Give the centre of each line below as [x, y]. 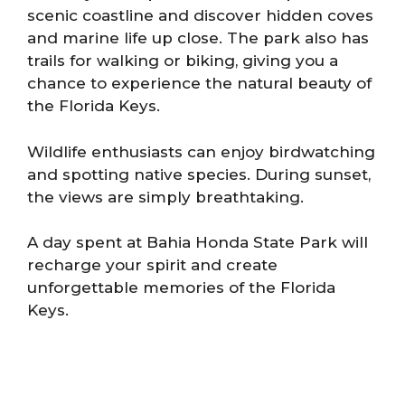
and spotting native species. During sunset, [199, 174]
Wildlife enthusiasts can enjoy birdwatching [201, 151]
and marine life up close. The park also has [198, 38]
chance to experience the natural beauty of [199, 83]
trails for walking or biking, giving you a [183, 61]
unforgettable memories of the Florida [181, 287]
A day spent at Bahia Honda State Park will [198, 242]
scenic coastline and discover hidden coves [200, 15]
